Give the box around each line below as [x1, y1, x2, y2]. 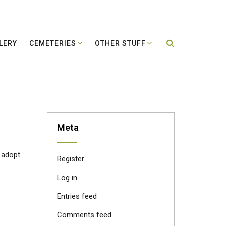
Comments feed [56, 210, 111, 219]
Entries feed [56, 192, 97, 201]
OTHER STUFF [95, 39, 146, 47]
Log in [56, 173, 77, 182]
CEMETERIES [29, 39, 76, 47]
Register [56, 154, 84, 163]
